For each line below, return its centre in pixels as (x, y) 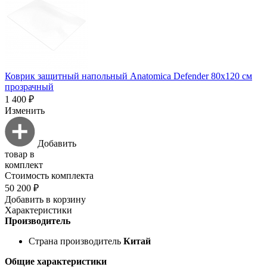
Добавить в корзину (45, 199)
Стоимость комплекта (49, 175)
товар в (20, 154)
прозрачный (29, 86)
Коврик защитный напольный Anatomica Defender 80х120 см (128, 76)
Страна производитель (75, 241)
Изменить (25, 110)
